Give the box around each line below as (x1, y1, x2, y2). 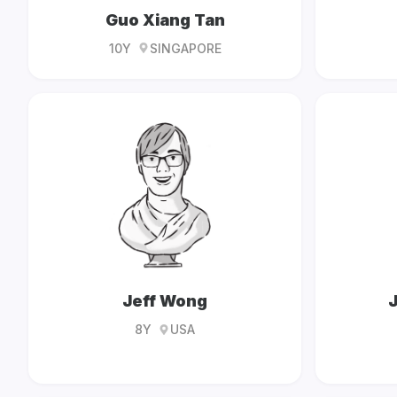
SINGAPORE (149, 40, 222, 56)
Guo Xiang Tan (105, 10, 225, 29)
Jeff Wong (122, 292, 207, 311)
